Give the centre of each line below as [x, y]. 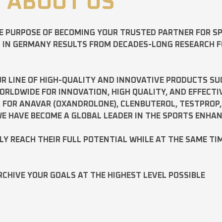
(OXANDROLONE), [86, 104]
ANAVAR [35, 104]
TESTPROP [199, 104]
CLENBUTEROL [148, 104]
